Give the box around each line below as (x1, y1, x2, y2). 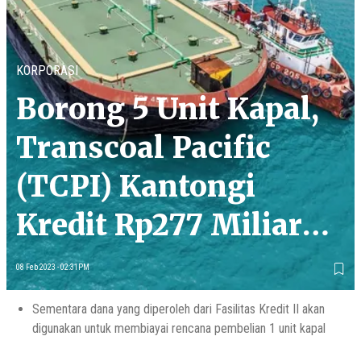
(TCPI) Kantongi (16, 168, 255, 205)
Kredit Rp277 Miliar (16, 206, 302, 243)
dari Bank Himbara (16, 245, 295, 282)
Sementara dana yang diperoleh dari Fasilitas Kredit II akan (32, 301, 325, 317)
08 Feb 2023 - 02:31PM (16, 262, 89, 272)
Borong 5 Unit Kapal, (16, 90, 319, 127)
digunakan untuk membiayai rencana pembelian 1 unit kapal (32, 320, 326, 336)
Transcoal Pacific (16, 129, 271, 166)
